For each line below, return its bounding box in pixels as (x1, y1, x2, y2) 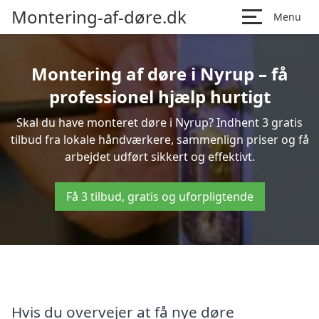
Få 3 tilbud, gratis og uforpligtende (66, 189, 253, 204)
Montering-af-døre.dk (11, 5, 187, 28)
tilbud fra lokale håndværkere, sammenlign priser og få (10, 132, 309, 147)
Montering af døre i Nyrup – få (31, 62, 288, 85)
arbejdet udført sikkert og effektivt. (64, 149, 255, 164)
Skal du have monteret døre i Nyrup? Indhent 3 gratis (16, 115, 303, 130)
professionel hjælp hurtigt (48, 85, 271, 108)
